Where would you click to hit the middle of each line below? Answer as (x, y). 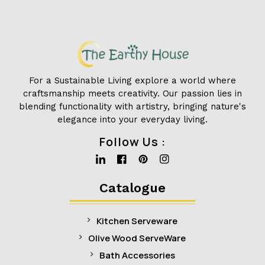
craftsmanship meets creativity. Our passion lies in (132, 93)
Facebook (140, 182)
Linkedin (116, 182)
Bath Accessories (137, 255)
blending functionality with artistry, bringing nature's (132, 106)
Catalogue (132, 188)
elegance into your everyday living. (132, 119)
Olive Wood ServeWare (137, 238)
